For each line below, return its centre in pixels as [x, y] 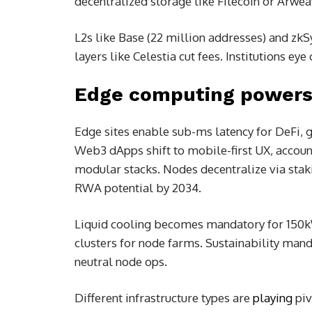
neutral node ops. [122, 262]
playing [273, 298]
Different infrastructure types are [164, 298]
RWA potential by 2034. [139, 188]
